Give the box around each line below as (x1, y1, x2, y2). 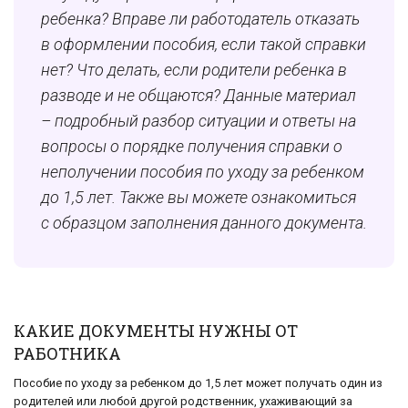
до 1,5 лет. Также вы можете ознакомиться (41, 188, 356, 208)
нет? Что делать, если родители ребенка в (41, 60, 347, 80)
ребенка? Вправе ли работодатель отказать (41, 9, 360, 29)
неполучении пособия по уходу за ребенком (41, 162, 364, 182)
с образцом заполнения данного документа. (41, 213, 367, 233)
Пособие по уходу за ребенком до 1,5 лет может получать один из (14, 376, 382, 391)
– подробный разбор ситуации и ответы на (41, 111, 356, 131)
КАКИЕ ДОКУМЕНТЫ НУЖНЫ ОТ (14, 320, 298, 342)
